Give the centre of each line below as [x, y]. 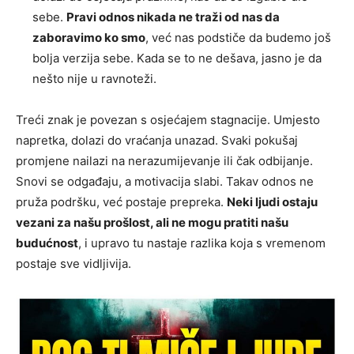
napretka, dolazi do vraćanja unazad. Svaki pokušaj [157, 141]
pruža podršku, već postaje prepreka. [121, 202]
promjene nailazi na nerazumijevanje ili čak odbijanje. [164, 161]
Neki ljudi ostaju [272, 202]
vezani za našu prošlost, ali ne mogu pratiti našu [152, 223]
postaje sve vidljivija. [73, 264]
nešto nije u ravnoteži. [94, 79]
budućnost [47, 243]
